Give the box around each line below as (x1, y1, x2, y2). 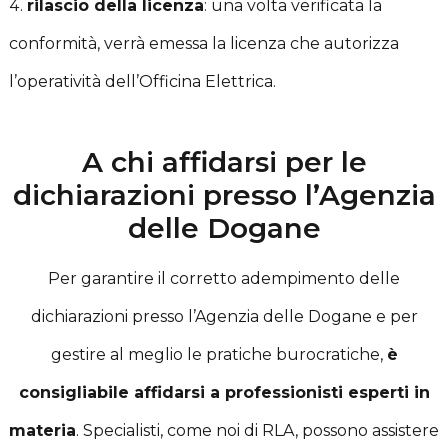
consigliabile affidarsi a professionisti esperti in (18, 382, 430, 402)
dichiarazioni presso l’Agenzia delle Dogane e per (30, 306, 418, 326)
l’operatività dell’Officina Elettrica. (8, 71, 276, 91)
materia (9, 420, 76, 440)
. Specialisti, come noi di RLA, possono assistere (76, 420, 439, 440)
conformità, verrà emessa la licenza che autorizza (8, 33, 399, 53)
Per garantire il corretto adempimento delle (48, 268, 400, 288)
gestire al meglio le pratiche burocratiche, (50, 344, 387, 364)
